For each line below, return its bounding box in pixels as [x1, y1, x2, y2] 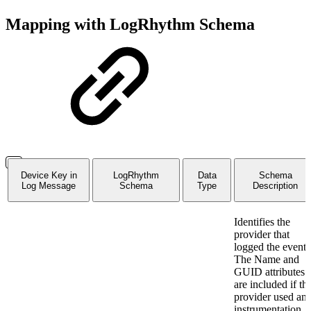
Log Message [22, 180, 76, 191]
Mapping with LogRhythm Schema [6, 15, 255, 34]
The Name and [234, 253, 299, 266]
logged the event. [234, 241, 309, 253]
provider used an [234, 291, 307, 303]
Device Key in [20, 169, 77, 180]
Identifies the [234, 216, 290, 228]
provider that [234, 228, 289, 241]
